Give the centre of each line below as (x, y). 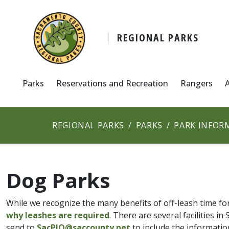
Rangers (197, 83)
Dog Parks (58, 180)
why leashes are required (58, 215)
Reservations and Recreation (112, 83)
